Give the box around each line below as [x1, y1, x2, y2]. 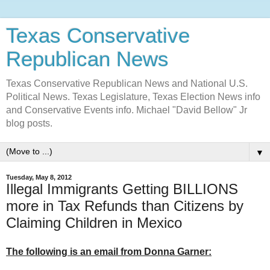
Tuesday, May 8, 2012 [6, 174, 72, 181]
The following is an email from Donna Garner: [6, 246, 212, 257]
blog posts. [6, 118, 52, 128]
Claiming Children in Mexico [6, 215, 182, 231]
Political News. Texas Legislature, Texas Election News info [6, 92, 260, 102]
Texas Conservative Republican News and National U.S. [6, 78, 248, 89]
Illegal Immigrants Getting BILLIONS [6, 181, 238, 197]
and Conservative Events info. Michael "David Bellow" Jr [6, 105, 247, 115]
